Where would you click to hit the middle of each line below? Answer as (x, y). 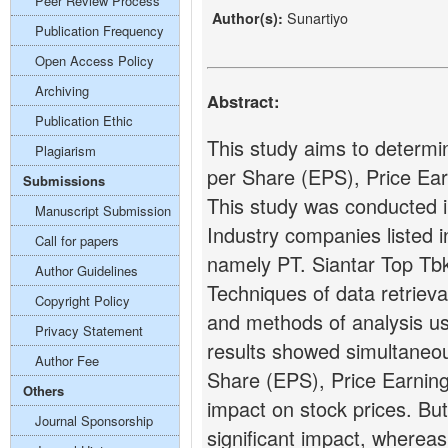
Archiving (62, 90)
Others (43, 390)
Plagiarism (65, 150)
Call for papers (77, 240)
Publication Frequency (99, 30)
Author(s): (249, 18)
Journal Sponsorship (94, 420)
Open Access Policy (94, 60)
